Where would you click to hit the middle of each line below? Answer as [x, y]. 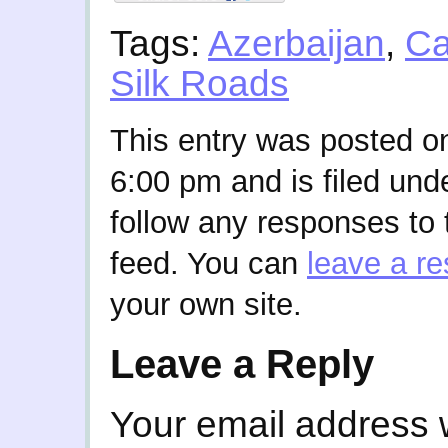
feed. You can [208, 263]
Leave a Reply [242, 363]
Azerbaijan [296, 44]
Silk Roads [199, 84]
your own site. [206, 304]
